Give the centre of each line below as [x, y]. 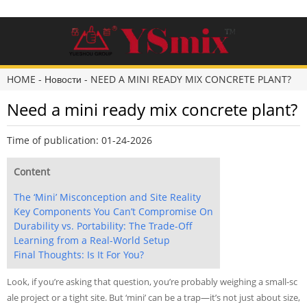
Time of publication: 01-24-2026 [79, 140]
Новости [63, 79]
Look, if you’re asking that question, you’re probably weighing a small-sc [152, 282]
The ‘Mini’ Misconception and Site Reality [107, 197]
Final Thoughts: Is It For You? [79, 255]
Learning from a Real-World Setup [92, 240]
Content [32, 172]
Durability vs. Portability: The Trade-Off [103, 226]
